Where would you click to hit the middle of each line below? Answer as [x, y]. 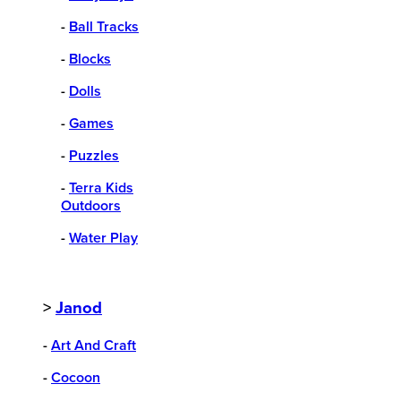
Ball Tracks [104, 26]
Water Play [103, 238]
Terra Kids [101, 188]
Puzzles [94, 155]
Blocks [90, 59]
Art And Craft [94, 346]
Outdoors [91, 205]
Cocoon [76, 378]
